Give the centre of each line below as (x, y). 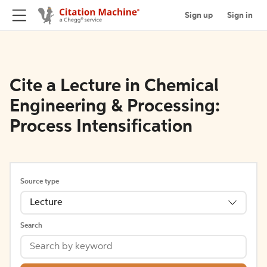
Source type (40, 182)
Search (31, 226)
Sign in (240, 15)
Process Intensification (101, 127)
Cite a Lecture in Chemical (114, 86)
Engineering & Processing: (115, 107)
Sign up (199, 15)
